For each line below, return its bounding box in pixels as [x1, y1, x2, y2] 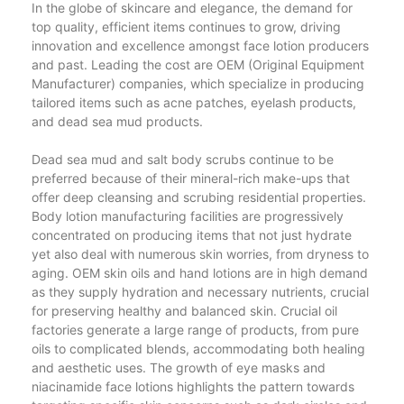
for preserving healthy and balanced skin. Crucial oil [32, 302, 337, 318]
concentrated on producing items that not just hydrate [32, 226, 352, 243]
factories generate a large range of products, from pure [32, 321, 359, 337]
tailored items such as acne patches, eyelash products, [32, 94, 356, 110]
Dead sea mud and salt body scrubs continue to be [32, 151, 334, 167]
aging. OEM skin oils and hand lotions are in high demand [32, 264, 368, 280]
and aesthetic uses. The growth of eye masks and [32, 359, 326, 375]
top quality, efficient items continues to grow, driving [32, 18, 341, 34]
